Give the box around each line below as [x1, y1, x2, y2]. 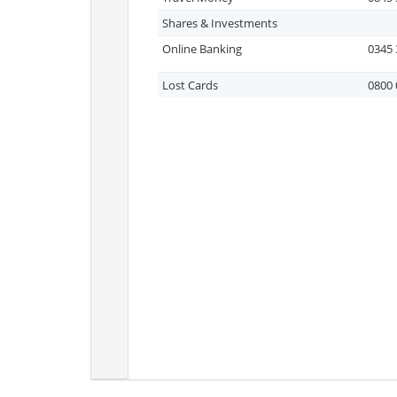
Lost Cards [162, 77, 218, 93]
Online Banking [162, 41, 242, 57]
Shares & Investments [162, 15, 277, 31]
